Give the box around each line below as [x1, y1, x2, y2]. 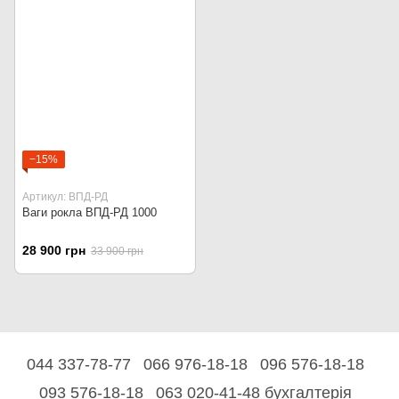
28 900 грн [22, 243, 85, 258]
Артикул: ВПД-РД [22, 191, 108, 204]
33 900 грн [91, 245, 143, 258]
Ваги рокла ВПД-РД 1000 [22, 206, 157, 220]
